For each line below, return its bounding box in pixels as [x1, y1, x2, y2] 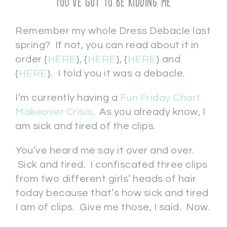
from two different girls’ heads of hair [15, 174, 197, 184]
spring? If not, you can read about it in [15, 40, 199, 50]
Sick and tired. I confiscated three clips [15, 160, 208, 170]
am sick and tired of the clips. [15, 121, 156, 131]
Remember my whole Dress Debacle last [15, 26, 211, 36]
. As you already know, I [92, 107, 205, 117]
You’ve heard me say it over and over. [15, 145, 195, 156]
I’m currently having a [15, 93, 120, 103]
